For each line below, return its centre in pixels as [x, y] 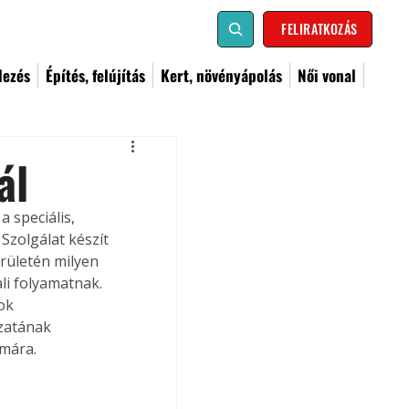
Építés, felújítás [95, 75]
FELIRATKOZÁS [320, 29]
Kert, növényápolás [221, 75]
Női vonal [327, 75]
